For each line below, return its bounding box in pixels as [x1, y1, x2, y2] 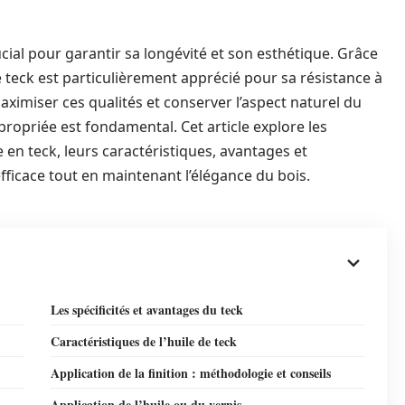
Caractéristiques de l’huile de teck [51, 332, 237, 351]
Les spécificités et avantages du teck [51, 300, 243, 319]
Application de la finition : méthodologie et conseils [51, 363, 331, 382]
